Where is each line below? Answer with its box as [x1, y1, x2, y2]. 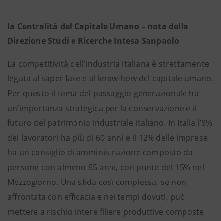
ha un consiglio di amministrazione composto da [7, 147, 193, 158]
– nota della [141, 21, 189, 32]
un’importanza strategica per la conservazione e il [7, 103, 197, 113]
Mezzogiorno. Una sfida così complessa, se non [7, 177, 187, 187]
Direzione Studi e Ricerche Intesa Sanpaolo [7, 36, 180, 46]
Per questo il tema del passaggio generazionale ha [7, 88, 199, 99]
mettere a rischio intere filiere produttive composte [7, 206, 204, 217]
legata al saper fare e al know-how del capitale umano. [7, 73, 214, 84]
